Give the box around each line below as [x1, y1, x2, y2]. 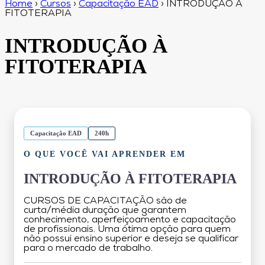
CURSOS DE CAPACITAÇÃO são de [24, 196, 187, 206]
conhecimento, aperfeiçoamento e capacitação [24, 215, 236, 225]
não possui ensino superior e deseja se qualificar [24, 234, 238, 244]
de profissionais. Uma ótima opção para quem [24, 224, 231, 234]
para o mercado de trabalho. [24, 243, 153, 253]
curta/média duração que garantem [24, 205, 186, 215]
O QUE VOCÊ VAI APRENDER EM [24, 148, 186, 159]
